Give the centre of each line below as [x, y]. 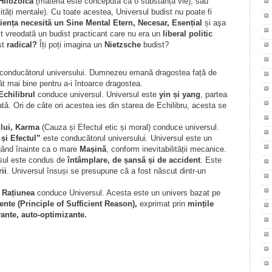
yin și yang [179, 94]
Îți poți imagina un [70, 45]
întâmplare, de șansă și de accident [132, 160]
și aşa [214, 23]
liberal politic [187, 34]
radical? [22, 45]
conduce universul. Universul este [97, 94]
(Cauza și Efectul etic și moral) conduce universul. [129, 127]
